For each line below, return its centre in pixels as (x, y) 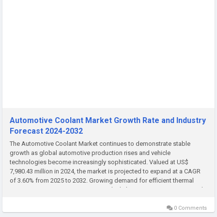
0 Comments (190, 208)
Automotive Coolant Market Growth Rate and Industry (108, 120)
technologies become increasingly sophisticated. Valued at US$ (99, 162)
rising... (20, 199)
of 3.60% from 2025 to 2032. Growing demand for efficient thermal (102, 180)
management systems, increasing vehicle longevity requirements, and (106, 189)
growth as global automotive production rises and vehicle (90, 153)
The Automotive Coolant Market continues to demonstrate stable (100, 143)
